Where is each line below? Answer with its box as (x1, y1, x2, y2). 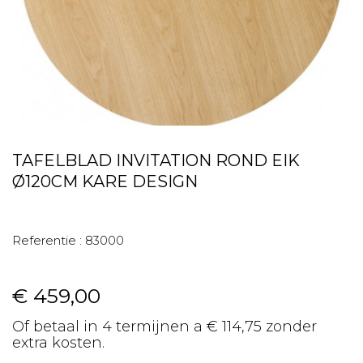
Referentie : (12, 233, 82, 248)
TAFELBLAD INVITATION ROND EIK (12, 151, 300, 170)
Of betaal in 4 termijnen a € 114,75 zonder (12, 318, 317, 335)
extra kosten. (12, 334, 105, 352)
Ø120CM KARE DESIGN (12, 172, 198, 191)
